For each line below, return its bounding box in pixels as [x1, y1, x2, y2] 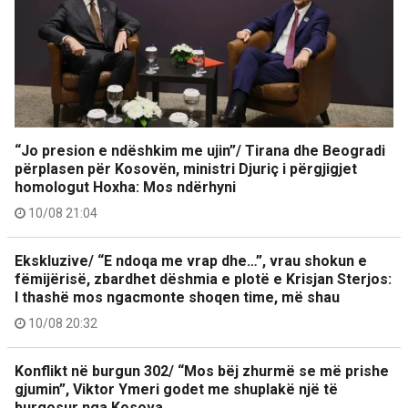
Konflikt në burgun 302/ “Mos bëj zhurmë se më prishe [15, 362, 389, 381]
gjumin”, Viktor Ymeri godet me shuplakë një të [15, 381, 338, 399]
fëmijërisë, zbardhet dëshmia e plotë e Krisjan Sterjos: [15, 270, 392, 289]
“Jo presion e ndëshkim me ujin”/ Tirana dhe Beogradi [15, 142, 385, 160]
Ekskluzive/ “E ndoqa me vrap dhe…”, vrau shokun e [15, 252, 367, 270]
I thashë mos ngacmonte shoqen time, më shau [15, 289, 340, 307]
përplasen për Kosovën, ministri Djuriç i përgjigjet [15, 160, 357, 178]
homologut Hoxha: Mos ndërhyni [15, 178, 236, 197]
